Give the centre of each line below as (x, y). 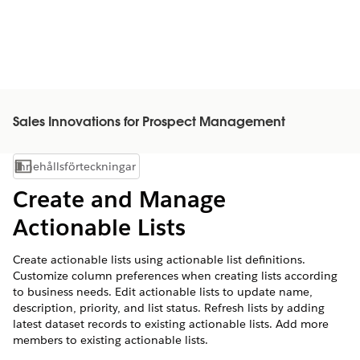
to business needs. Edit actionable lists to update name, (163, 292)
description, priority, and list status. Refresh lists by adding (169, 308)
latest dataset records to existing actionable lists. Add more (171, 324)
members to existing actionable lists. (110, 340)
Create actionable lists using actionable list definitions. (159, 260)
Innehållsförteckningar (75, 166)
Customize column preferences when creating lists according (175, 276)
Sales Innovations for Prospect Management (149, 123)
